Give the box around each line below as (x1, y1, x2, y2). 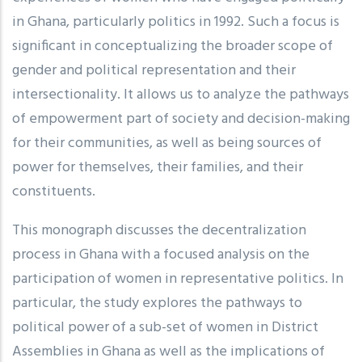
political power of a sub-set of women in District (12, 315, 318, 339)
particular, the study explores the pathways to (12, 291, 302, 315)
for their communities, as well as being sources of (12, 131, 322, 155)
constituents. (12, 179, 95, 204)
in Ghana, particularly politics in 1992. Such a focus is (12, 10, 339, 34)
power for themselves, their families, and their (12, 155, 303, 179)
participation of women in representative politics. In (12, 267, 343, 291)
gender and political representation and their (12, 58, 296, 82)
